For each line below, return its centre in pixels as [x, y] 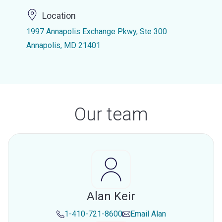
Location [59, 16]
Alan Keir [111, 196]
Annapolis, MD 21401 [63, 45]
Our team [111, 114]
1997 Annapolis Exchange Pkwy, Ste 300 [96, 31]
